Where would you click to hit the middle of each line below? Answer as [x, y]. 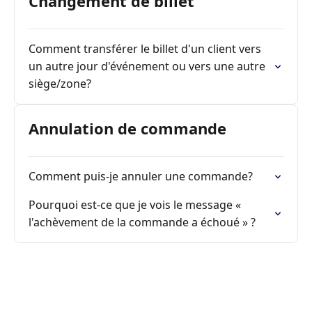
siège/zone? [60, 84]
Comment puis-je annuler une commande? [141, 176]
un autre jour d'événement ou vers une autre [147, 66]
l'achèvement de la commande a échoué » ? [142, 222]
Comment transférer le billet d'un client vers [145, 49]
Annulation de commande [127, 128]
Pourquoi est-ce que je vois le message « [135, 205]
